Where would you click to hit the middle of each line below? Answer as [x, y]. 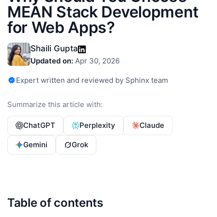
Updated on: [52, 61]
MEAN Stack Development [103, 12]
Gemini [35, 144]
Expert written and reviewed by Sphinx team [92, 80]
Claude [152, 125]
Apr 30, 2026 [96, 61]
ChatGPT [39, 125]
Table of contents [55, 202]
